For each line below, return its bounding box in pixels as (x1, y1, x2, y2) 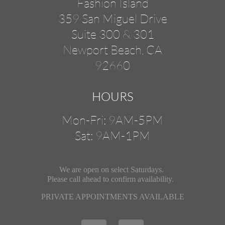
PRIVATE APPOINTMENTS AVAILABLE (41, 192, 184, 201)
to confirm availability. (103, 175, 178, 184)
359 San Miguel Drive (58, 11, 167, 26)
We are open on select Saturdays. (59, 165, 166, 174)
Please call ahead (47, 175, 103, 184)
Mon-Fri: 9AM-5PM (62, 112, 163, 128)
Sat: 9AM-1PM (75, 128, 150, 143)
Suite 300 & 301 (71, 26, 154, 42)
